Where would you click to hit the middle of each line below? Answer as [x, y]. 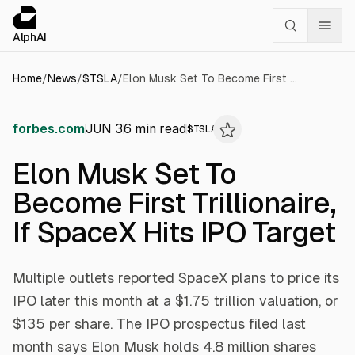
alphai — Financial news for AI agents [157, 14]
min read [159, 129]
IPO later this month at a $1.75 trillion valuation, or [176, 301]
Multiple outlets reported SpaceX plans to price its [176, 278]
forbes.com [49, 129]
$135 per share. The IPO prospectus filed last [159, 324]
